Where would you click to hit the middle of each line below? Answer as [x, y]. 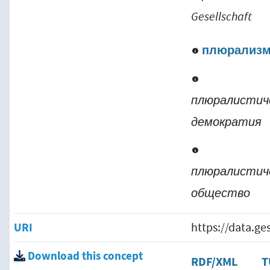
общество [221, 193]
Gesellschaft [222, 16]
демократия [227, 122]
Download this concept [84, 256]
